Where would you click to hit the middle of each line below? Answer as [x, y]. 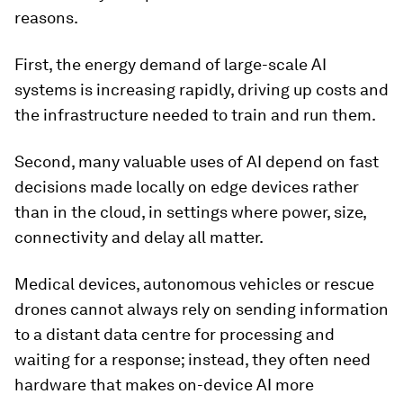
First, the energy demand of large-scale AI [170, 64]
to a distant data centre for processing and [175, 334]
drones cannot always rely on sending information [201, 309]
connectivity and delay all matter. [139, 237]
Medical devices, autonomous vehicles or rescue [194, 284]
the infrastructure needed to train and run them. [195, 115]
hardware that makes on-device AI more [164, 385]
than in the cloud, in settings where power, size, [190, 212]
